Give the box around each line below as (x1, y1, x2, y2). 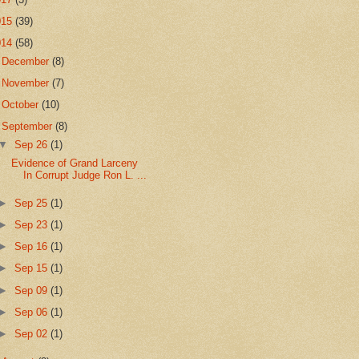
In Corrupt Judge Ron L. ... (22, 168, 147, 181)
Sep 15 (14, 262, 50, 275)
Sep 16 (14, 240, 50, 253)
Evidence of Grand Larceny (10, 156, 138, 169)
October (2, 99, 42, 111)
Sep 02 (14, 328, 50, 341)
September (2, 120, 56, 133)
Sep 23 (14, 219, 50, 231)
